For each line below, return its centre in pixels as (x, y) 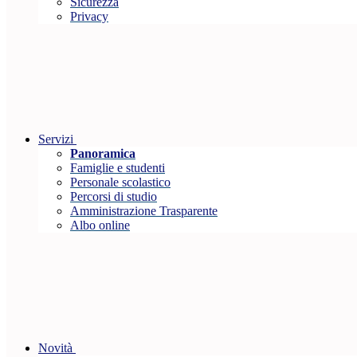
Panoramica (103, 154)
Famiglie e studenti (118, 168)
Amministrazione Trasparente (144, 211)
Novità (55, 348)
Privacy (89, 17)
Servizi (56, 139)
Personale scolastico (120, 182)
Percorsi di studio (114, 197)
